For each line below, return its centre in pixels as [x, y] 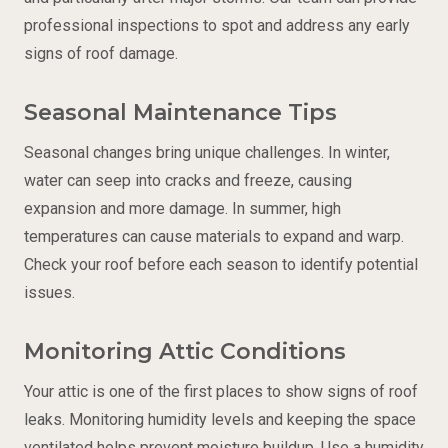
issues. [49, 292]
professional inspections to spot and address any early [217, 25]
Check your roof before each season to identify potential [221, 264]
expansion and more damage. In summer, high [182, 208]
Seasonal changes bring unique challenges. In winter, [207, 152]
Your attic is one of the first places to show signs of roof [221, 392]
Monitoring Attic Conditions [185, 351]
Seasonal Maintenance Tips [180, 112]
